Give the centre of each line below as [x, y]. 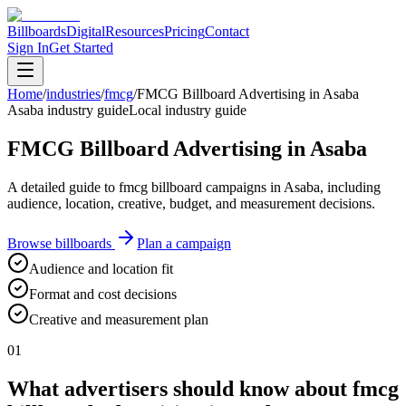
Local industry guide [188, 110]
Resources [135, 31]
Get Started [81, 48]
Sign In [28, 48]
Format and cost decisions [103, 294]
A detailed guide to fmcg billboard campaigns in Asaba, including [194, 187]
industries [73, 94]
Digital [86, 31]
